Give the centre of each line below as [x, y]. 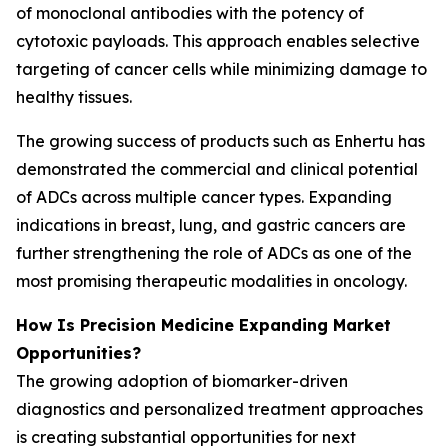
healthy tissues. [74, 97]
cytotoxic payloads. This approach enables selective [218, 41]
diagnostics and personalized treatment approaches [219, 409]
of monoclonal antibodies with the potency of [190, 13]
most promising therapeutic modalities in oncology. [211, 281]
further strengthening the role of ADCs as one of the [214, 253]
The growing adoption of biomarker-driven [182, 381]
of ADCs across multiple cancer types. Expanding [204, 197]
